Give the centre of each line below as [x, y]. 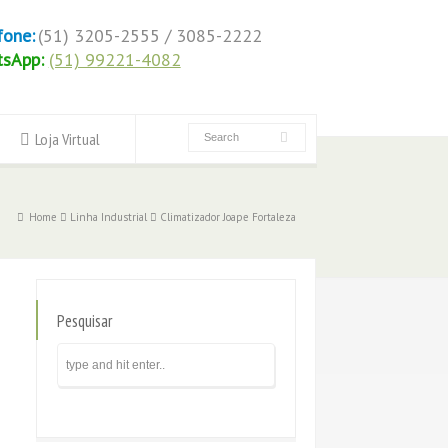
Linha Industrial [108, 217]
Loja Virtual [67, 139]
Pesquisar [84, 321]
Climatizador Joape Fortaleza [228, 217]
